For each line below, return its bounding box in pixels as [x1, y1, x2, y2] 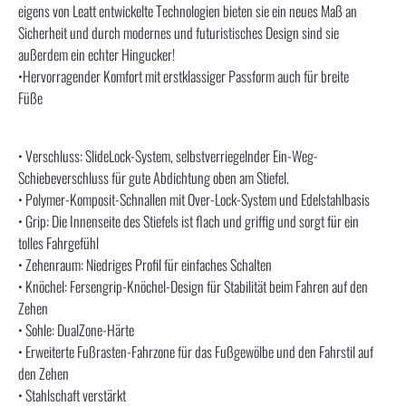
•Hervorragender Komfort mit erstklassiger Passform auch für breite [18, 64, 349, 87]
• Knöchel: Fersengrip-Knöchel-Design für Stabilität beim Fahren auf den [18, 275, 368, 297]
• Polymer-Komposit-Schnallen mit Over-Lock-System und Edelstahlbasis [18, 188, 370, 210]
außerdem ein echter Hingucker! [18, 43, 175, 65]
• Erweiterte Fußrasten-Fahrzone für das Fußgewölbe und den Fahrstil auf [18, 340, 373, 362]
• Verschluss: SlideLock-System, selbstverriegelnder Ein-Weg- [18, 144, 318, 167]
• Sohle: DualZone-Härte [18, 318, 134, 341]
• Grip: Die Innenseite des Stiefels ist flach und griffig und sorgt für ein [18, 209, 359, 232]
